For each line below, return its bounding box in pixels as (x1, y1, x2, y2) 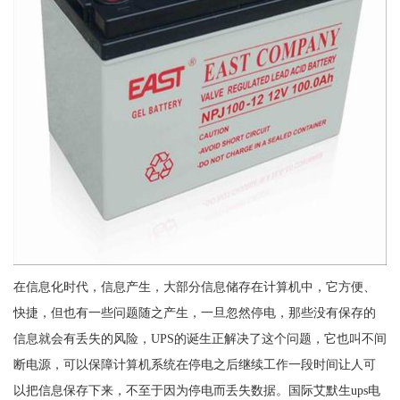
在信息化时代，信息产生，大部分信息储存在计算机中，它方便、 (12, 279, 376, 295)
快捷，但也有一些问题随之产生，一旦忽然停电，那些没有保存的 (12, 305, 376, 321)
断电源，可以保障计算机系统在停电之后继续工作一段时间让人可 (12, 357, 376, 372)
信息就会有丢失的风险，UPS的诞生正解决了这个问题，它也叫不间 (12, 331, 387, 346)
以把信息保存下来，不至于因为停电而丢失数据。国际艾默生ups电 (12, 383, 380, 398)
